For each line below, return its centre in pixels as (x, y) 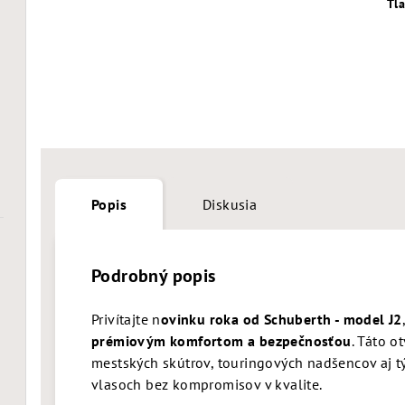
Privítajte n (126, 319)
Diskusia (230, 204)
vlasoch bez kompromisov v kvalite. (207, 384)
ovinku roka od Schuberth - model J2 (281, 319)
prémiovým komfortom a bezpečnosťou (221, 341)
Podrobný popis (154, 276)
